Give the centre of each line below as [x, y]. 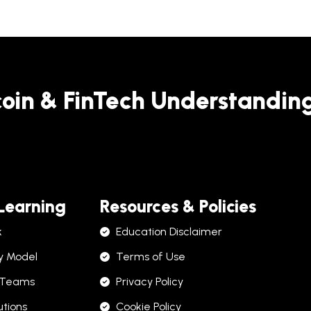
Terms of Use [150, 256]
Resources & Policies [178, 206]
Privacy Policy [149, 281]
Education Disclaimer [169, 231]
